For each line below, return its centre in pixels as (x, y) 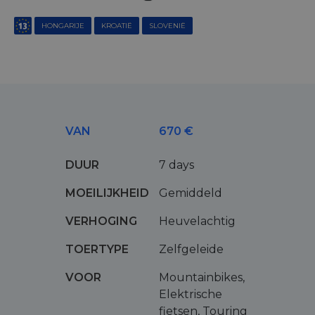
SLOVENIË (167, 26)
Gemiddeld (190, 193)
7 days (176, 165)
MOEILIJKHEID (107, 193)
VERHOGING (101, 221)
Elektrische (190, 295)
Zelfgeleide (191, 250)
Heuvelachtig (197, 221)
